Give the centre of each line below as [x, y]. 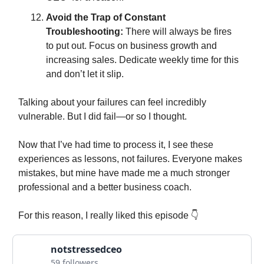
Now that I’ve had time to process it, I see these [116, 145]
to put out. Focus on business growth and [131, 46]
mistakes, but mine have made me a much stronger [124, 173]
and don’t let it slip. [85, 74]
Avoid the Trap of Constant [106, 17]
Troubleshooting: [85, 32]
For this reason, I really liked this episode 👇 [108, 215]
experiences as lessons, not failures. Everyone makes [130, 159]
